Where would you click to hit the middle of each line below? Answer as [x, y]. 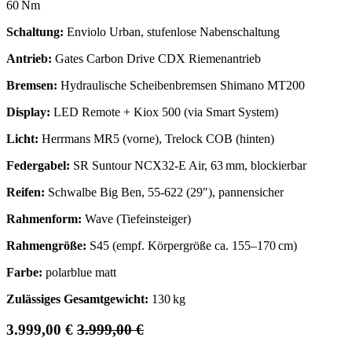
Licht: [22, 139]
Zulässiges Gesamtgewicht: [77, 299]
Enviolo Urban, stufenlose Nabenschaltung [172, 32]
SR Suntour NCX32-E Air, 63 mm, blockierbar [188, 166]
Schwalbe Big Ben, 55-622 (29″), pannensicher [164, 192]
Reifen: [26, 192]
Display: [28, 112]
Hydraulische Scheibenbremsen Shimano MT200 [181, 86]
